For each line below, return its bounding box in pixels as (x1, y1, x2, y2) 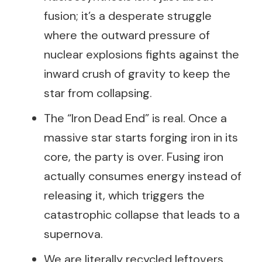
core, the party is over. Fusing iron (44, 149, 223, 164)
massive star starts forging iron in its (44, 130, 238, 145)
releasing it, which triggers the (44, 188, 205, 203)
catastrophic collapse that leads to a (44, 207, 240, 222)
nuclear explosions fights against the (44, 47, 239, 62)
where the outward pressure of (44, 27, 210, 43)
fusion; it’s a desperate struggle (44, 8, 212, 23)
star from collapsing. (44, 85, 152, 101)
